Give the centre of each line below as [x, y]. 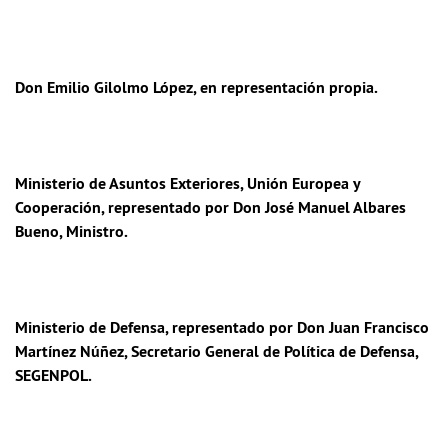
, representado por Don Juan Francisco [297, 327]
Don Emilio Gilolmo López [104, 87]
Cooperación [58, 207]
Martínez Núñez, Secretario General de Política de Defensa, [216, 351]
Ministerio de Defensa [90, 327]
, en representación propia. [285, 87]
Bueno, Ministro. [71, 231]
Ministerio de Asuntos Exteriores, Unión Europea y [187, 183]
